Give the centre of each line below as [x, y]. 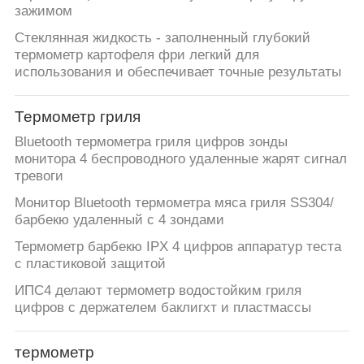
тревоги [39, 175]
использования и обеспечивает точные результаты [178, 71]
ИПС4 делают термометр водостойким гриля [158, 290]
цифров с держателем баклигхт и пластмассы [162, 307]
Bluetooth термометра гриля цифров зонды [151, 141]
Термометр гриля [77, 117]
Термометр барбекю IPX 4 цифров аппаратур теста [178, 246]
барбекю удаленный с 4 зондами [119, 219]
